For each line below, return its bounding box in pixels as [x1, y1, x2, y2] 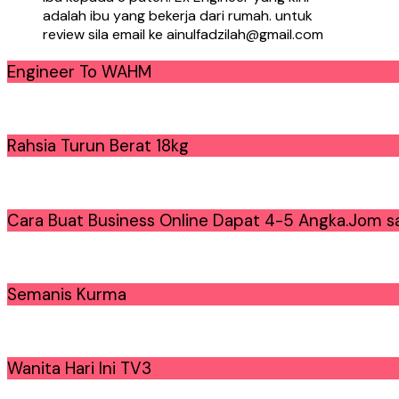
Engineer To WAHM [7, 60, 151, 83]
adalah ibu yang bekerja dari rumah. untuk [43, 5, 313, 25]
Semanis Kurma [7, 282, 126, 305]
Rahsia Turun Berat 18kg [7, 134, 189, 158]
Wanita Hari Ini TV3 [7, 357, 151, 380]
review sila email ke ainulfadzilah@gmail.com [43, 24, 323, 44]
